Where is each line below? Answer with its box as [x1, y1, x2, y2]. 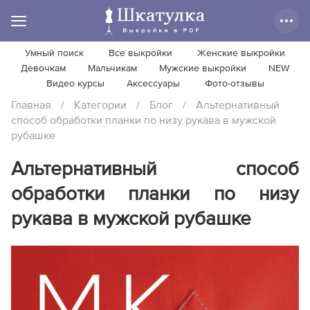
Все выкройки [109, 48, 172, 58]
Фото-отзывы [204, 79, 264, 89]
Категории [74, 100, 127, 111]
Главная [11, 100, 51, 111]
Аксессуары [126, 79, 180, 89]
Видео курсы [46, 79, 104, 89]
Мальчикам [88, 64, 137, 73]
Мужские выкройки [159, 64, 246, 73]
